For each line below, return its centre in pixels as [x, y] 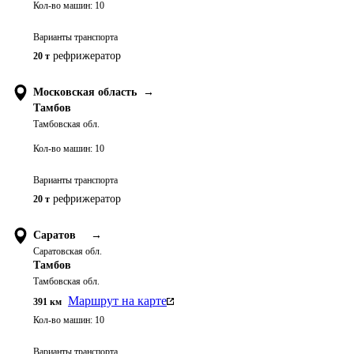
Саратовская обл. [68, 251]
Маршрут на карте [117, 301]
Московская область [85, 92]
